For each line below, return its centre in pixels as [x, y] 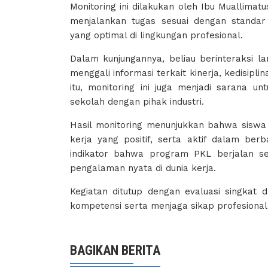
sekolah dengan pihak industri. [137, 101]
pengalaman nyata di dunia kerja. [143, 168]
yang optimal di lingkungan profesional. [156, 35]
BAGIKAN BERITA [115, 250]
